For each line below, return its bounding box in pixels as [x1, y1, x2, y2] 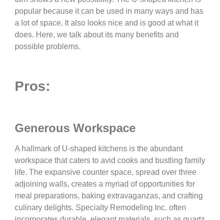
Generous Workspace [15, 121, 136, 135]
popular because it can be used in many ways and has [15, 6, 203, 15]
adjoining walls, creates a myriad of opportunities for [15, 179, 195, 188]
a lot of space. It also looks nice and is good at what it [15, 18, 198, 27]
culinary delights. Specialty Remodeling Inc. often [15, 203, 186, 212]
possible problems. [15, 42, 81, 51]
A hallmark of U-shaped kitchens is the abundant [15, 144, 183, 153]
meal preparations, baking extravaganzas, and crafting [15, 191, 203, 200]
